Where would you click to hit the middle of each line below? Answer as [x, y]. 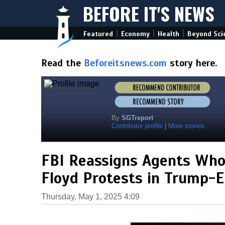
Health [168, 34]
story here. [192, 63]
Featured [98, 34]
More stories [186, 126]
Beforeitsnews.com [125, 63]
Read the [63, 63]
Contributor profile [137, 126]
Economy [135, 34]
